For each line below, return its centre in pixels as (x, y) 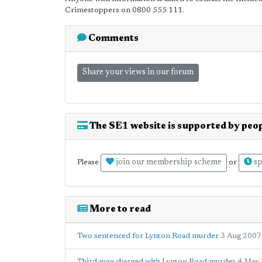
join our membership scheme (168, 163)
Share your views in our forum (138, 73)
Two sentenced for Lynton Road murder (148, 236)
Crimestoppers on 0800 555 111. (125, 10)
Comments (113, 39)
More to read (119, 209)
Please (89, 163)
